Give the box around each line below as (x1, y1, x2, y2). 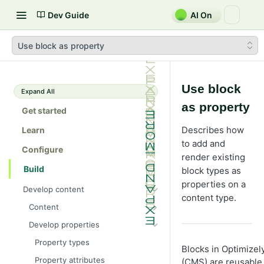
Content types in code (35, 214, 117, 225)
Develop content (23, 184, 84, 194)
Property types (35, 237, 90, 247)
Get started (22, 105, 67, 115)
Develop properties (29, 219, 100, 229)
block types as (181, 165, 241, 176)
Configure (22, 144, 63, 154)
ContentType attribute (35, 232, 117, 242)
